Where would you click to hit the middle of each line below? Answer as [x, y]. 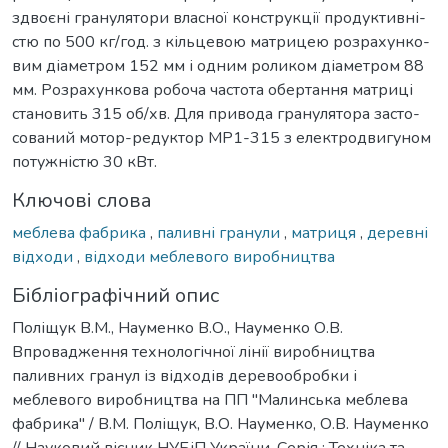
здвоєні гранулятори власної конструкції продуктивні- [219, 17]
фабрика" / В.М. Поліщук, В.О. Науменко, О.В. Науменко [220, 423]
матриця [325, 232]
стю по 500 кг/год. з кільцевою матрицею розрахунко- [221, 41]
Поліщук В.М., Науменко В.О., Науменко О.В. [177, 327]
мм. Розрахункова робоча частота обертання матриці [212, 89]
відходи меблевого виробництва [209, 256]
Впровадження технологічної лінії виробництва [193, 351]
